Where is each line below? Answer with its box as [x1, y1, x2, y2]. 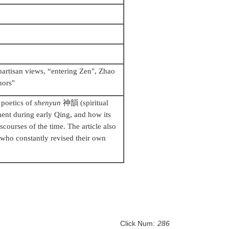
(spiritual [78, 99, 109, 107]
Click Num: [120, 219, 155, 227]
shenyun [34, 99, 61, 107]
